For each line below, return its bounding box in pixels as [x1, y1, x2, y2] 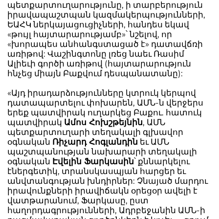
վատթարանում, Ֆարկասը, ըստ [7, 196, 149, 205]
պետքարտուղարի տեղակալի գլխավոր [7, 127, 183, 137]
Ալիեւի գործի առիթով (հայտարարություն [7, 59, 191, 68]
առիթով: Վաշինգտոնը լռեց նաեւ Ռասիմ [7, 49, 184, 59]
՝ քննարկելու [134, 156, 190, 166]
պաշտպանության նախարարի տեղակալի [7, 147, 197, 156]
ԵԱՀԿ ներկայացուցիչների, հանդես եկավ [7, 20, 189, 29]
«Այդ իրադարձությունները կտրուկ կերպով [7, 88, 196, 98]
